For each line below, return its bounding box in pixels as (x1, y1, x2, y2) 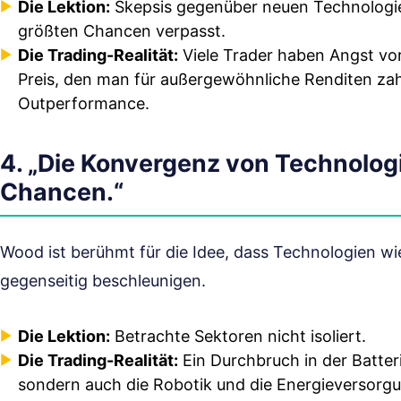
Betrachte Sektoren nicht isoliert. (110, 327, 366, 346)
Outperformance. (18, 94, 149, 114)
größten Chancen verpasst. (18, 21, 226, 41)
